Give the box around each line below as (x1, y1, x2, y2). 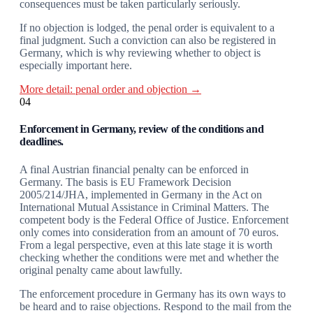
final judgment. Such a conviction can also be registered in (20, 34, 276, 47)
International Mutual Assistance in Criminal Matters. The (20, 201, 269, 213)
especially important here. (20, 59, 132, 72)
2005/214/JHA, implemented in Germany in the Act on (20, 188, 262, 201)
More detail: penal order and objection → (20, 83, 201, 96)
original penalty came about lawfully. (20, 263, 182, 276)
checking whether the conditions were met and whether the (20, 251, 279, 263)
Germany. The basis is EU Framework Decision (20, 175, 231, 188)
